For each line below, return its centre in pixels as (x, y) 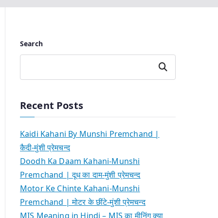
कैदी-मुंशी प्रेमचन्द (45, 147)
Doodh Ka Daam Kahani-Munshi (80, 161)
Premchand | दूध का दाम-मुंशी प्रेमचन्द (80, 174)
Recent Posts (52, 105)
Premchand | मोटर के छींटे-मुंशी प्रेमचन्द (83, 202)
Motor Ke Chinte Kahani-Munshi (80, 188)
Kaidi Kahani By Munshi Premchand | (90, 134)
